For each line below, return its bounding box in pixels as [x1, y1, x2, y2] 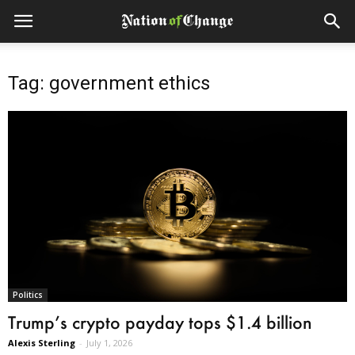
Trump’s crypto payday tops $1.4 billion [8, 311, 312, 333]
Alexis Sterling [8, 336, 75, 349]
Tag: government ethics [8, 72, 210, 94]
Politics [13, 288, 43, 300]
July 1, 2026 [86, 336, 132, 349]
